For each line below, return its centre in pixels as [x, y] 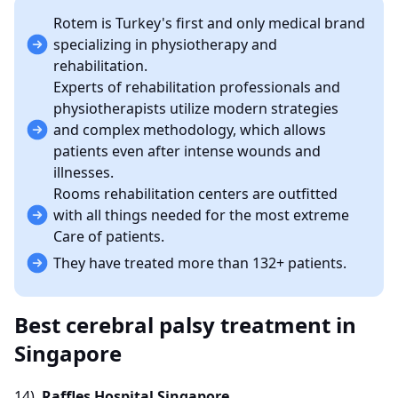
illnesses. [84, 173]
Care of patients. [109, 237]
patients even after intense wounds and [187, 151]
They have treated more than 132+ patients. [200, 263]
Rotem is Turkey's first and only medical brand [209, 24]
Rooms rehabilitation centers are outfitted [195, 194]
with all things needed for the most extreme [201, 215]
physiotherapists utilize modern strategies [196, 109]
